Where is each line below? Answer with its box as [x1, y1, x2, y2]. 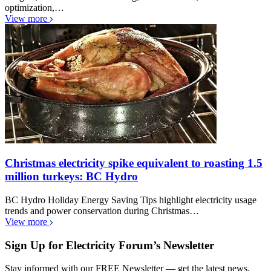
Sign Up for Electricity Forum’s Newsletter [5, 238, 214, 252]
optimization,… [5, 2, 64, 13]
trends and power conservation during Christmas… [5, 205, 199, 216]
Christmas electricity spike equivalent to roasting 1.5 [5, 157, 263, 170]
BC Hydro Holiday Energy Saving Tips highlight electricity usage [5, 194, 256, 205]
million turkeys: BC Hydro [5, 170, 138, 183]
